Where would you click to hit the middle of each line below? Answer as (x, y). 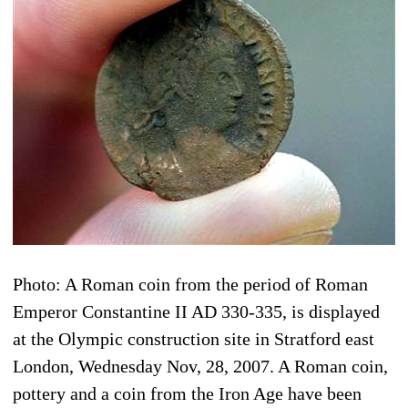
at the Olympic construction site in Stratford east (194, 338)
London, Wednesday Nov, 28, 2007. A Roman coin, (200, 366)
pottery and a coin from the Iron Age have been (187, 393)
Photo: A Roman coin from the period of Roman (190, 284)
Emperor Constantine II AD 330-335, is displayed (196, 311)
